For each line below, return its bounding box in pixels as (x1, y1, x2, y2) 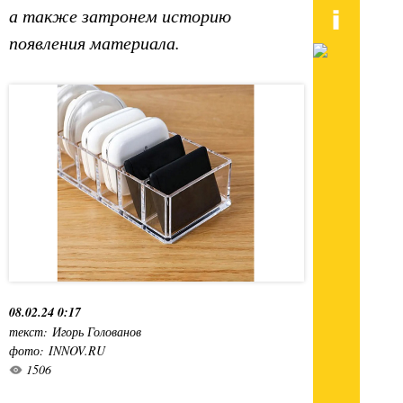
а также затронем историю (9, 4, 231, 28)
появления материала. (9, 31, 180, 55)
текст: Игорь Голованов (9, 322, 141, 340)
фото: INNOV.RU (9, 341, 105, 359)
